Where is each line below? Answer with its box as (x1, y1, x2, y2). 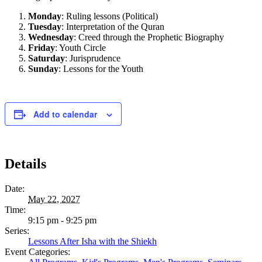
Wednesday (28, 32, 74, 43)
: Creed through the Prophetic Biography (74, 32, 224, 43)
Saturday (28, 53, 65, 64)
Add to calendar (33, 108, 97, 120)
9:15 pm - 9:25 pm (28, 215, 96, 225)
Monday (28, 11, 61, 22)
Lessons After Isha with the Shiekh (28, 236, 157, 246)
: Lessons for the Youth (58, 64, 143, 74)
